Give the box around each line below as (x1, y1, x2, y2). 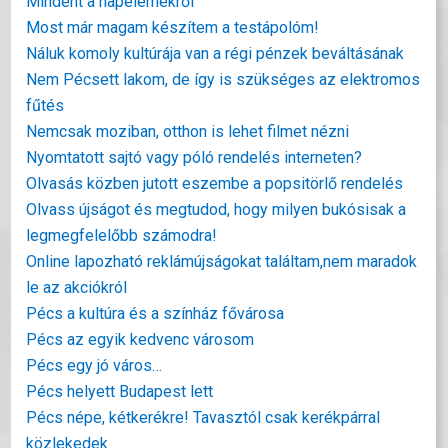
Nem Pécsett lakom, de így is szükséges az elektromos (26, 70, 421, 89)
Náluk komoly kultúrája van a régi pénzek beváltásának (26, 44, 405, 63)
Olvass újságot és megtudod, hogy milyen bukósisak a (26, 200, 407, 219)
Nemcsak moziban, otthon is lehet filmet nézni (26, 122, 350, 141)
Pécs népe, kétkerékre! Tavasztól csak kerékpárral (26, 408, 381, 427)
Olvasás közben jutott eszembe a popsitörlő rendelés (26, 174, 404, 193)
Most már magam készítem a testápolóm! (26, 18, 320, 37)
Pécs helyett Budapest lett (26, 382, 214, 401)
